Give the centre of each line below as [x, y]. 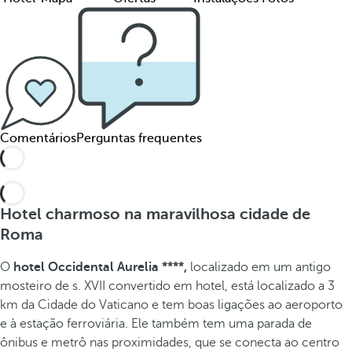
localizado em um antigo [259, 267]
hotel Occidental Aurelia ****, [100, 267]
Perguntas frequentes [139, 138]
